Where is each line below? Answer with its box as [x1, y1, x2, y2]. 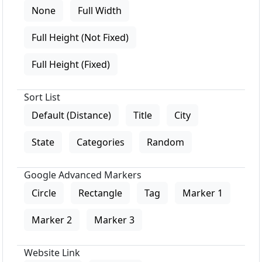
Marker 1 [182, 187, 223, 200]
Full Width [78, 4, 122, 18]
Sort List [24, 91, 60, 104]
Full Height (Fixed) [32, 58, 110, 71]
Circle [32, 187, 56, 200]
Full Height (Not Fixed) [32, 31, 129, 44]
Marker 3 [94, 213, 135, 227]
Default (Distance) [32, 109, 111, 122]
